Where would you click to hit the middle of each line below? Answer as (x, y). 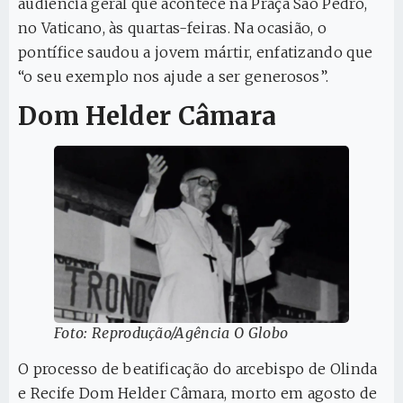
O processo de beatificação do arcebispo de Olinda (198, 368)
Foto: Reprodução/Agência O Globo (171, 332)
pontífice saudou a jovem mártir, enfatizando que (196, 52)
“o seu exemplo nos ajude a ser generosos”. (174, 76)
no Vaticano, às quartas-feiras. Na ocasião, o (173, 27)
